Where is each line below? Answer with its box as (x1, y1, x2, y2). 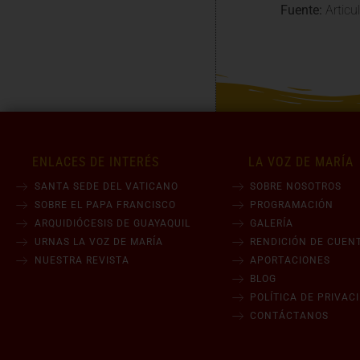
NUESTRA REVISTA (34, 255, 129, 267)
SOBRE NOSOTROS (250, 181, 342, 193)
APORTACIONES (250, 255, 331, 267)
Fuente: (280, 2, 322, 18)
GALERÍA (250, 218, 294, 230)
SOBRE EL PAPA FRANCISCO (34, 199, 176, 211)
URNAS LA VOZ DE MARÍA (34, 236, 163, 248)
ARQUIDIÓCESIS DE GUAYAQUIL (34, 218, 190, 230)
